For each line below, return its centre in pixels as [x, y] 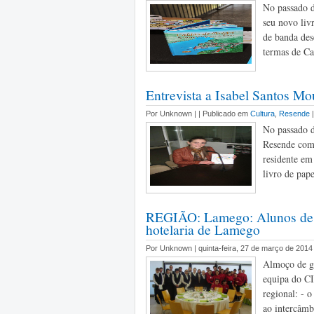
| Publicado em [224, 114]
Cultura [262, 114]
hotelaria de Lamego [203, 229]
